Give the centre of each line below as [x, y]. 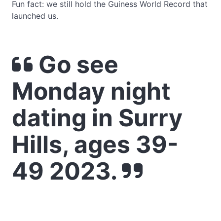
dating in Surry [97, 118]
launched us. [35, 16]
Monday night [91, 91]
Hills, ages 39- [95, 144]
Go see [76, 64]
